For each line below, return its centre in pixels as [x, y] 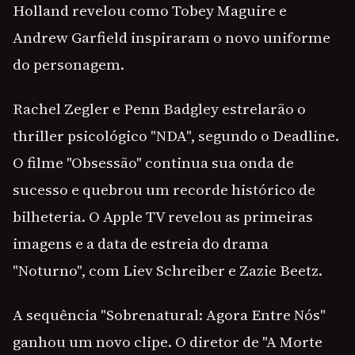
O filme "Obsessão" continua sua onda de [153, 163]
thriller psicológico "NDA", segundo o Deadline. [176, 136]
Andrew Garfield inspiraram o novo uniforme [172, 38]
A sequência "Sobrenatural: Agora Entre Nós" [169, 315]
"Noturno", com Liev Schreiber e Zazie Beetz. [168, 271]
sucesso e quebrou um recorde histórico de [164, 190]
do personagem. [69, 65]
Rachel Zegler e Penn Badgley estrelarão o [159, 109]
